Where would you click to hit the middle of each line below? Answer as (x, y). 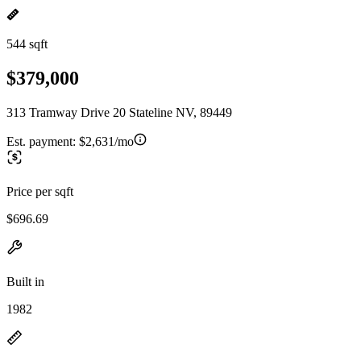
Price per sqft (40, 191)
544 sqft (27, 44)
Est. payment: (43, 141)
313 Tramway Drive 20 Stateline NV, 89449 (119, 112)
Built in (25, 281)
